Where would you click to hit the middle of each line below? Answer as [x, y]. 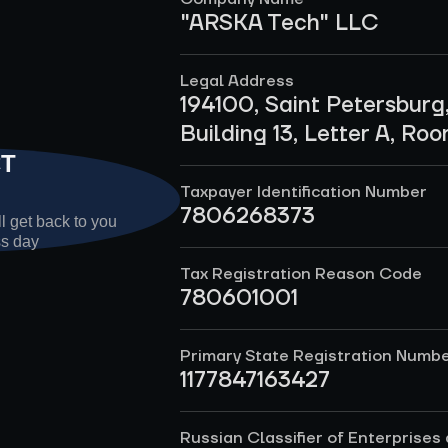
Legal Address [237, 81]
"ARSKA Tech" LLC [279, 23]
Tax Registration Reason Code [301, 274]
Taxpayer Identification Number [303, 192]
